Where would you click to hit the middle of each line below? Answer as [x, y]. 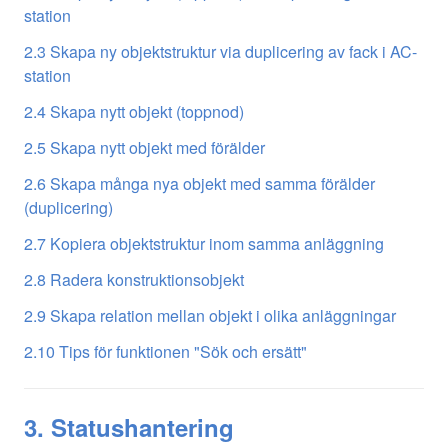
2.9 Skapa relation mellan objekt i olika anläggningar [210, 315]
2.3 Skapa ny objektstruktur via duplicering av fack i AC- [220, 51]
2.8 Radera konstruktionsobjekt [134, 279]
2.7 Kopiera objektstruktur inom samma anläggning [204, 243]
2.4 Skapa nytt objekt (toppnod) [134, 111]
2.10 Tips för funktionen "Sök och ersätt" [165, 351]
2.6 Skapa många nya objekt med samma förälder [199, 183]
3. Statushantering [129, 426]
